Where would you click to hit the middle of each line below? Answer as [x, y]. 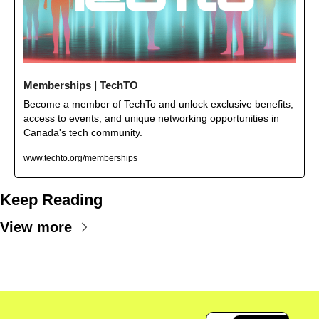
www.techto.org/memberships [80, 158]
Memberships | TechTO [81, 85]
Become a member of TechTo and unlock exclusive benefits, [158, 104]
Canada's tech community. [83, 132]
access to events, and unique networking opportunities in [151, 118]
